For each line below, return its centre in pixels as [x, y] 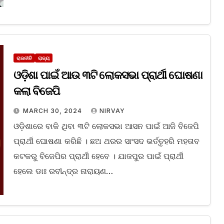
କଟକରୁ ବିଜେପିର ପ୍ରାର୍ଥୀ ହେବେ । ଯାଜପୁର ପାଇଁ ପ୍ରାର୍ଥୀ [98, 156]
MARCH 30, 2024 [53, 111]
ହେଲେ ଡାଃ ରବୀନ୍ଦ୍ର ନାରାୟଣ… [63, 171]
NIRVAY [112, 111]
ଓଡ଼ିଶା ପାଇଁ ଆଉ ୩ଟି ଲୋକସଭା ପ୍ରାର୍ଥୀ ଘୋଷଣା [108, 75]
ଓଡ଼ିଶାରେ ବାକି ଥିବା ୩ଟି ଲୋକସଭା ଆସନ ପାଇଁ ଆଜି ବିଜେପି [106, 126]
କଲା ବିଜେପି [36, 91]
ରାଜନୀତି [24, 58]
